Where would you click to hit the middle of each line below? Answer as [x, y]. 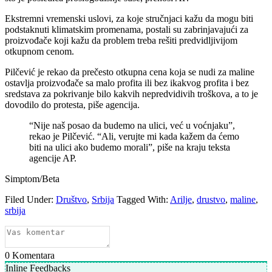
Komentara [32, 256]
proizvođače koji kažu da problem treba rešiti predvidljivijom [121, 41]
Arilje [181, 200]
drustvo [211, 200]
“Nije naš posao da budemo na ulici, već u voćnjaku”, [132, 126]
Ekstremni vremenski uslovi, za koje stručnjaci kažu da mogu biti [129, 19]
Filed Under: [30, 200]
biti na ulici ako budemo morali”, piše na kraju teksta [130, 148]
